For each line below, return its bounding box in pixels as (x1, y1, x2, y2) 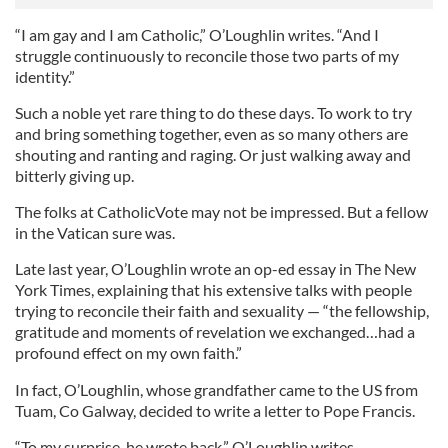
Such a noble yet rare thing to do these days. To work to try (15, 103, 412, 123)
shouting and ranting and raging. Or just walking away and (15, 145, 411, 165)
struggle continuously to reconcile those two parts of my (15, 46, 399, 66)
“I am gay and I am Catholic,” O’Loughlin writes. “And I (15, 25, 379, 45)
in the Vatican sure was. (15, 223, 175, 243)
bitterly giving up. (15, 166, 134, 186)
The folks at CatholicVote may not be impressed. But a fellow (15, 202, 428, 222)
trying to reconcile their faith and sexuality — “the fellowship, (15, 301, 429, 321)
